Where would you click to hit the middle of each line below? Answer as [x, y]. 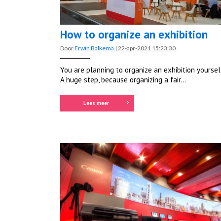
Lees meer [96, 103]
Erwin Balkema [94, 48]
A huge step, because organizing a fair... [123, 79]
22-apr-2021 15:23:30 [147, 48]
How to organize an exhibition [134, 34]
